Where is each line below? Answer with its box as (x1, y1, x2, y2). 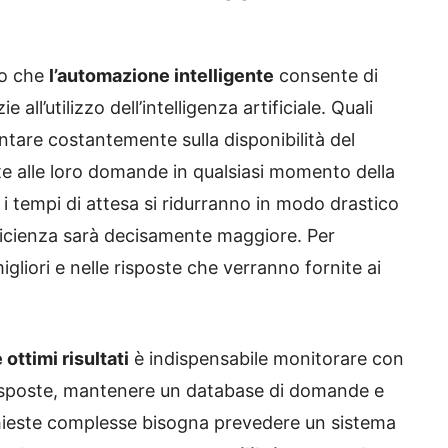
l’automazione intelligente (49, 64, 274, 86)
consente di (274, 64, 378, 86)
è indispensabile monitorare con (129, 347, 404, 369)
